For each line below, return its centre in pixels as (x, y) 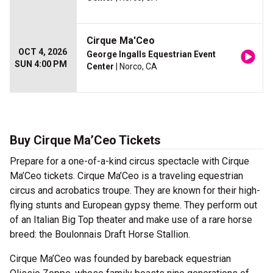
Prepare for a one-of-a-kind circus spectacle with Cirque (129, 161)
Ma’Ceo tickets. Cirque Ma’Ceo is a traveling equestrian (126, 176)
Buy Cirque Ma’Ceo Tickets (85, 140)
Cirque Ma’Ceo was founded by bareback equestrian (120, 259)
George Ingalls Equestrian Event (151, 54)
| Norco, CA (136, 66)
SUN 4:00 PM (41, 64)
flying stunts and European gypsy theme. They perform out (133, 205)
